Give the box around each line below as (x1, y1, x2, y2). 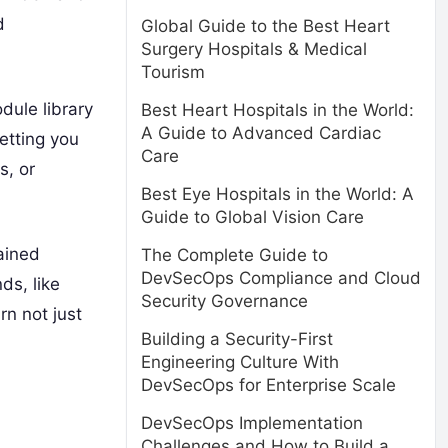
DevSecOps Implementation (141, 413, 363, 433)
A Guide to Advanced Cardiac (141, 123, 381, 143)
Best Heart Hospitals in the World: (141, 100, 414, 120)
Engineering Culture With (141, 352, 339, 372)
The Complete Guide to (141, 245, 328, 265)
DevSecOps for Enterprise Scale (141, 375, 396, 395)
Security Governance (141, 291, 308, 311)
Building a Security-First (141, 329, 333, 349)
